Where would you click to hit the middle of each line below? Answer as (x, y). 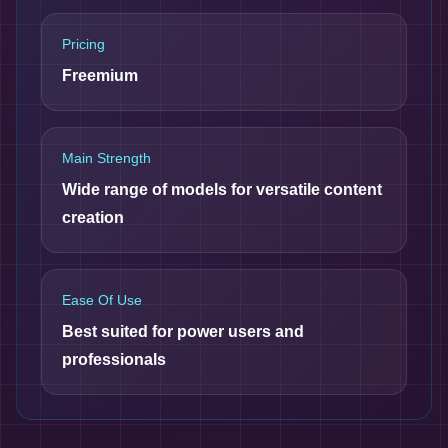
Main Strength (106, 158)
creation (93, 217)
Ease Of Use (102, 300)
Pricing (83, 44)
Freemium (100, 75)
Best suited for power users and (183, 331)
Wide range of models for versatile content (222, 189)
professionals (114, 359)
